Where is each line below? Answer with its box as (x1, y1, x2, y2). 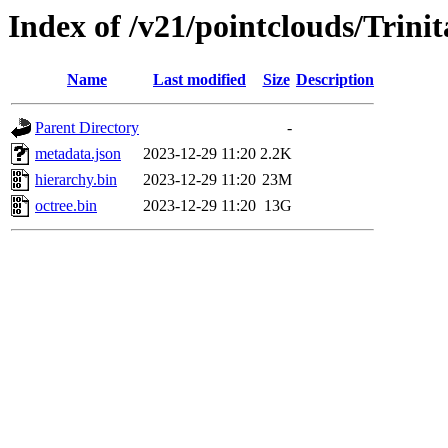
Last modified (153, 71, 246, 89)
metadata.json (35, 145, 121, 163)
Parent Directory (35, 119, 139, 137)
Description (296, 71, 374, 89)
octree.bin (35, 197, 97, 215)
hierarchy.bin (35, 171, 117, 189)
